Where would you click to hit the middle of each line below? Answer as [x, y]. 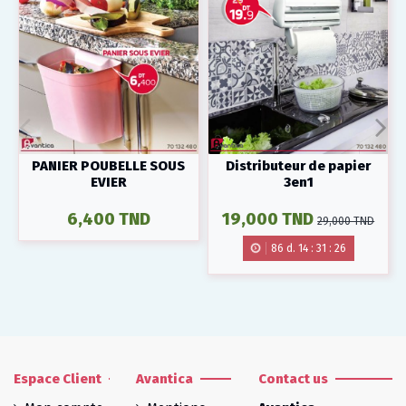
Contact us [293, 378]
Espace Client [58, 378]
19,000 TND [268, 219]
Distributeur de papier [299, 166]
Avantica [164, 378]
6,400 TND [108, 219]
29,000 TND [346, 222]
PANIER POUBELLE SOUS [109, 166]
